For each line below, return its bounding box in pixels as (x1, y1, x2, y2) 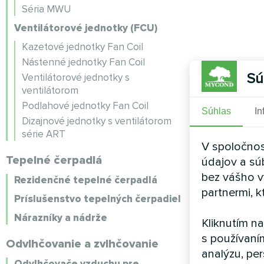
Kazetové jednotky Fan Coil (22, 41, 143, 53)
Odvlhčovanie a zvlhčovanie (6, 237, 159, 251)
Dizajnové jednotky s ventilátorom (22, 115, 171, 127)
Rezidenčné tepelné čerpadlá (14, 174, 157, 186)
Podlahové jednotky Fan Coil (22, 100, 148, 112)
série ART (22, 128, 65, 140)
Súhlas (202, 106, 231, 116)
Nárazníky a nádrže (14, 212, 107, 224)
